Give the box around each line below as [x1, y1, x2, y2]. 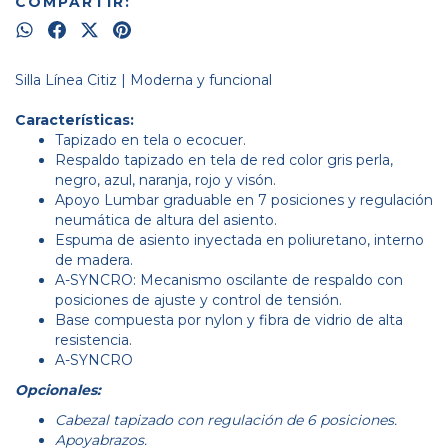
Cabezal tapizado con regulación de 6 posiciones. [55, 411, 397, 429]
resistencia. [55, 331, 132, 349]
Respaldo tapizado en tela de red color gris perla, [55, 151, 393, 169]
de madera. [55, 251, 133, 269]
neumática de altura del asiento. [55, 211, 277, 229]
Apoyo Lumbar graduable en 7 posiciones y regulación [55, 191, 433, 209]
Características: [15, 111, 134, 129]
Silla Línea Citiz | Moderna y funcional [15, 71, 276, 89]
